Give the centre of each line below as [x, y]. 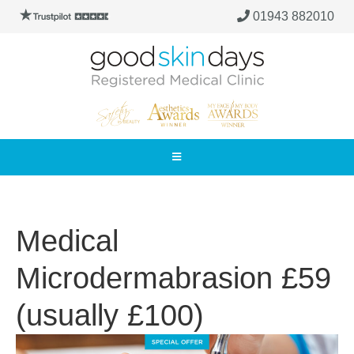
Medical [67, 241]
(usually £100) [110, 315]
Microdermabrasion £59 [173, 278]
